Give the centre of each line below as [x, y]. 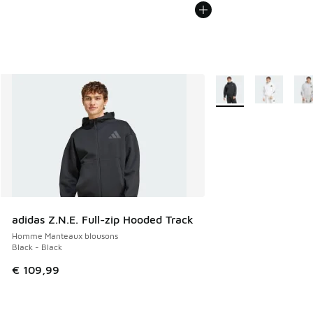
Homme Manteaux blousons [65, 236]
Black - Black [37, 247]
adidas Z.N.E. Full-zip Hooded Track [103, 220]
